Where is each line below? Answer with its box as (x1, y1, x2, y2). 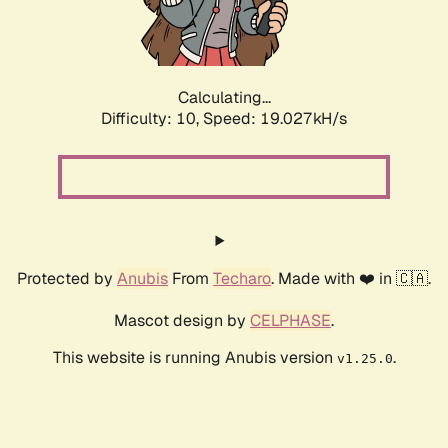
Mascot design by (114, 310, 250, 332)
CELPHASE (250, 310, 331, 332)
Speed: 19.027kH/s (203, 108, 347, 130)
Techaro (213, 268, 271, 290)
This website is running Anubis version (52, 347, 337, 369)
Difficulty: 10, (101, 108, 203, 130)
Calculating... (177, 87, 271, 109)
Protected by (17, 268, 117, 290)
